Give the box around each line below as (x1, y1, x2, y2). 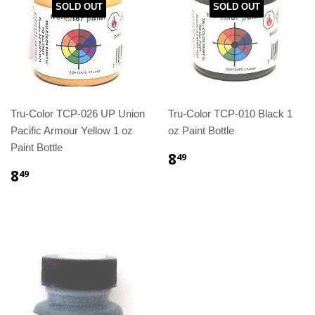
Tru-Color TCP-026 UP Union (11, 108, 145, 120)
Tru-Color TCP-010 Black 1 (168, 108, 292, 120)
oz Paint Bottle (168, 124, 234, 137)
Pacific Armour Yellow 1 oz (11, 124, 133, 137)
